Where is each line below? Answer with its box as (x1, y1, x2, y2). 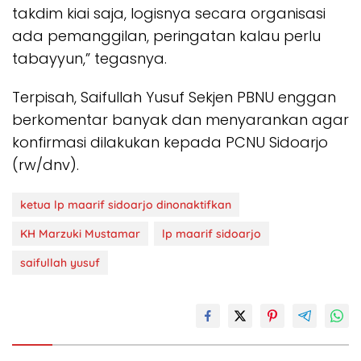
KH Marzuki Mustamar (20, 226, 140, 242)
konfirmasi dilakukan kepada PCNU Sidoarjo (12, 132, 328, 153)
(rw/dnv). (12, 155, 79, 176)
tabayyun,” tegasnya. (12, 48, 167, 69)
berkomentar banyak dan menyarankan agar (12, 110, 349, 131)
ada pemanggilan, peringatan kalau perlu (12, 26, 321, 47)
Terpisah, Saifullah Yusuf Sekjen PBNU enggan (12, 87, 336, 108)
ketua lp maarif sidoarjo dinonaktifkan (20, 197, 231, 213)
